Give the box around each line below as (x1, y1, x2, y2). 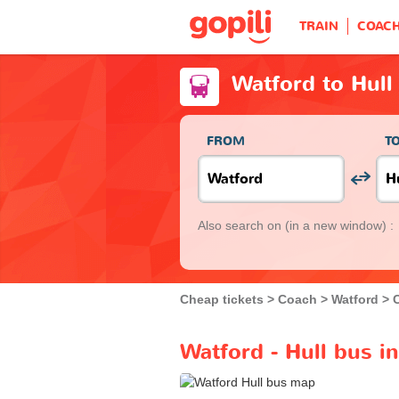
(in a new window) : (285, 217, 394, 232)
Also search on (198, 217, 285, 232)
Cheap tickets (180, 291, 264, 306)
